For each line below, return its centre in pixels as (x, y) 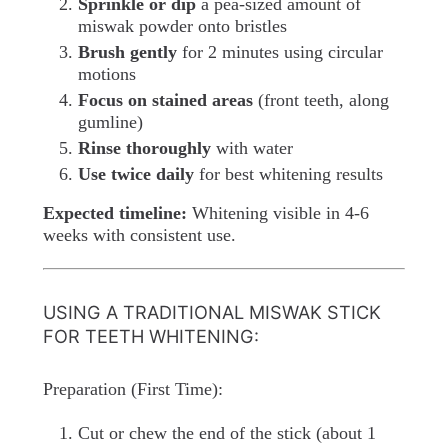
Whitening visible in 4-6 (277, 213)
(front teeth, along (320, 99)
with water (251, 147)
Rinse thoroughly (144, 147)
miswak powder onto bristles (182, 25)
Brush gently (127, 51)
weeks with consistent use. (139, 235)
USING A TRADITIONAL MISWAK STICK (211, 312)
